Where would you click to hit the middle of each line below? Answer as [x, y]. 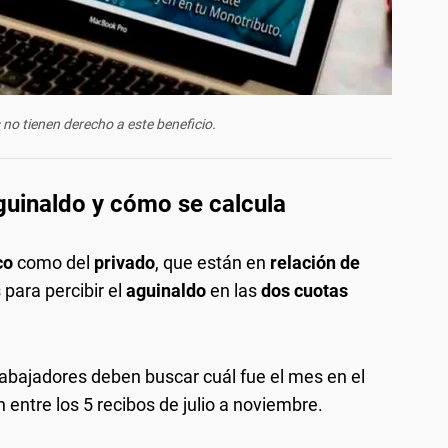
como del [53, 262]
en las [235, 290]
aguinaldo [168, 290]
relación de [315, 262]
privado [124, 262]
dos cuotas [304, 290]
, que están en [212, 262]
